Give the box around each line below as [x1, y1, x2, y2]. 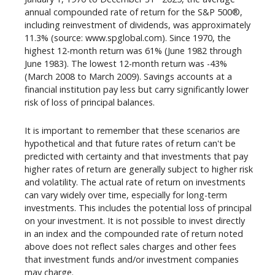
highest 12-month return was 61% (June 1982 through [25, 45, 242, 57]
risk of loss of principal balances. [25, 96, 155, 109]
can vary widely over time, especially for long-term [25, 188, 227, 201]
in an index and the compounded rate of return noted [25, 227, 243, 239]
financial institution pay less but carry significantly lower [25, 83, 249, 96]
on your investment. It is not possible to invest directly [25, 214, 245, 227]
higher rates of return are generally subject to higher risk [25, 163, 253, 175]
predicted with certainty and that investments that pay [25, 150, 248, 162]
